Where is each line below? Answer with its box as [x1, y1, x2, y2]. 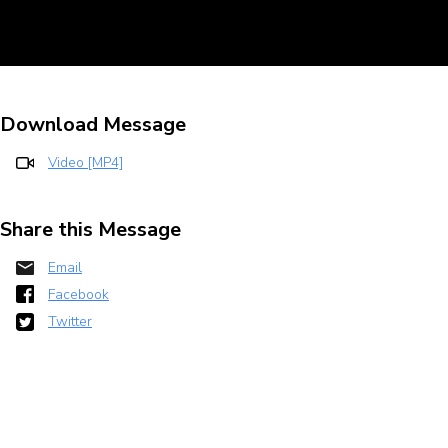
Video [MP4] [48, 153, 123, 172]
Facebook [48, 285, 109, 304]
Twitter [48, 312, 92, 331]
